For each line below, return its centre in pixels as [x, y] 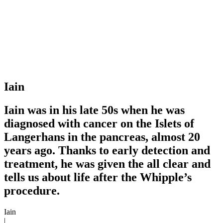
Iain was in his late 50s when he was [94, 110]
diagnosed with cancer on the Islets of [99, 123]
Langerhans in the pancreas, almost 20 [102, 137]
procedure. [32, 190]
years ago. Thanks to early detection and [107, 150]
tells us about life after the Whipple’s [98, 177]
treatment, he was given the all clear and [107, 164]
